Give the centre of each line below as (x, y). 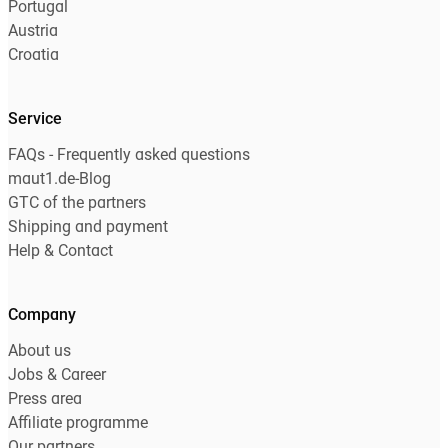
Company (42, 315)
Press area (45, 399)
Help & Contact (60, 251)
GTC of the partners (77, 203)
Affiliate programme (78, 423)
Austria (33, 31)
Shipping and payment (88, 227)
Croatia (33, 55)
